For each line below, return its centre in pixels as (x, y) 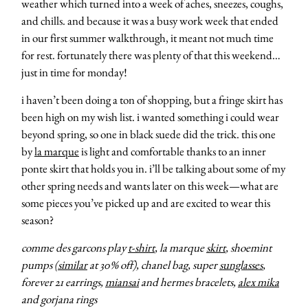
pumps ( (40, 265)
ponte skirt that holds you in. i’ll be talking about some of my (153, 169)
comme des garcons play (75, 248)
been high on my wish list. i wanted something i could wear (150, 117)
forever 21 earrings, (63, 282)
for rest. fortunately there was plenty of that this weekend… (151, 55)
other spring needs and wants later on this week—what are (150, 186)
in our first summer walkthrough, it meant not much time (147, 38)
